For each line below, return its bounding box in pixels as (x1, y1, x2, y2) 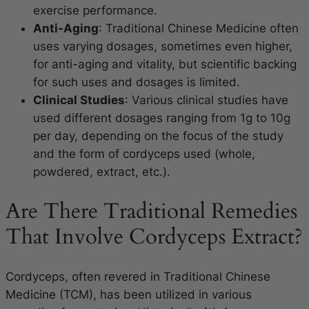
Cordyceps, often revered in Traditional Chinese (6, 269, 270, 283)
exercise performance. (33, 3, 157, 18)
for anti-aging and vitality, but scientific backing (33, 57, 297, 72)
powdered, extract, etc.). (33, 165, 170, 179)
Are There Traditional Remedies (6, 196, 297, 226)
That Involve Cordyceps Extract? (6, 221, 303, 251)
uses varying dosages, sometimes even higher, (33, 39, 292, 54)
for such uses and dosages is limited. (33, 75, 240, 90)
